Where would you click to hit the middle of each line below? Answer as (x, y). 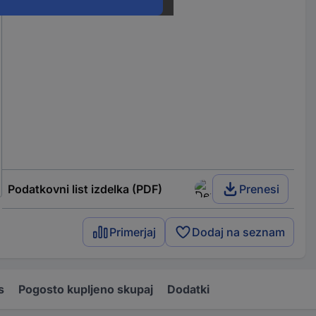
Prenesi (260, 189)
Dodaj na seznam (239, 232)
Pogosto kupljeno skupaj (86, 289)
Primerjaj (133, 232)
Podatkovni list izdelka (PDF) (85, 189)
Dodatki (188, 289)
